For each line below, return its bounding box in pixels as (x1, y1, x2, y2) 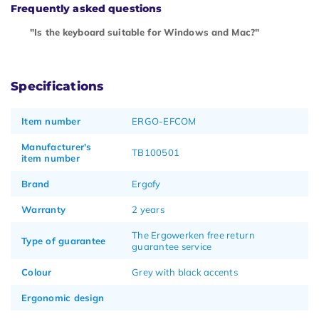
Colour (21, 266, 52, 278)
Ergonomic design (21, 291, 105, 303)
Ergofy (132, 177, 161, 189)
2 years (132, 203, 164, 215)
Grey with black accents (132, 266, 238, 278)
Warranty (21, 203, 66, 215)
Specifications (11, 78, 104, 93)
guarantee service (132, 240, 212, 252)
